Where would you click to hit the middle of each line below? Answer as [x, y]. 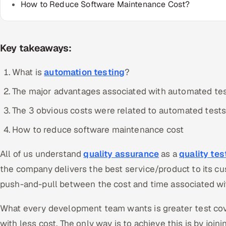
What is [28, 72]
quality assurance [121, 154]
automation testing [84, 72]
